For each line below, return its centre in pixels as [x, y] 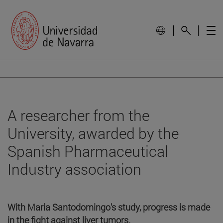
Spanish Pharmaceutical [88, 151]
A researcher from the [78, 115]
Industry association [74, 169]
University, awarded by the [93, 133]
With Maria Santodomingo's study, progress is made [109, 207]
